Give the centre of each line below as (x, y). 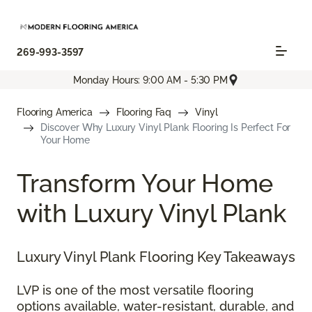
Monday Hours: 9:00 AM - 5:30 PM (150, 80)
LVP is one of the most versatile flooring (135, 290)
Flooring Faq (144, 112)
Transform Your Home (145, 184)
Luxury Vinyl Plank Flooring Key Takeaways (156, 257)
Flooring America (55, 112)
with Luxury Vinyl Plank (151, 213)
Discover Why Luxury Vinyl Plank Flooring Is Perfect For (166, 128)
